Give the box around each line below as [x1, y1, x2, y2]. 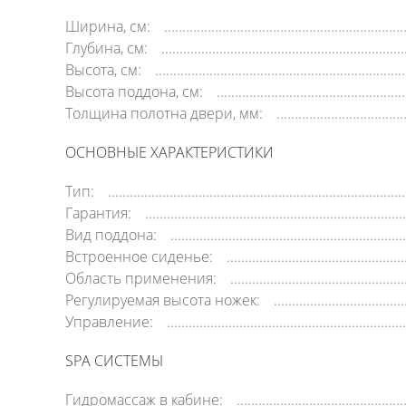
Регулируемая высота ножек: [65, 290, 260, 310]
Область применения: [65, 268, 217, 288]
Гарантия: [65, 203, 131, 223]
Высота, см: [65, 60, 141, 80]
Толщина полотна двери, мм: [65, 103, 263, 123]
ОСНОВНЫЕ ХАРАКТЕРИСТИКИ [65, 142, 274, 162]
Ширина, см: [65, 16, 150, 36]
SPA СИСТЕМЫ [65, 351, 163, 371]
